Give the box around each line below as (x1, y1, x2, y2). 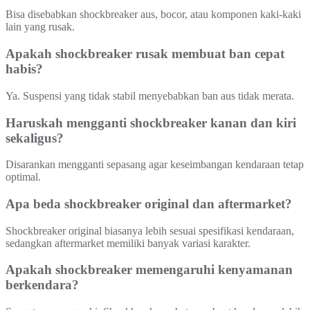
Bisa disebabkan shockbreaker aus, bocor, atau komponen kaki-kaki (6, 8, 301, 21)
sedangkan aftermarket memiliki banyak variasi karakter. (6, 237, 250, 249)
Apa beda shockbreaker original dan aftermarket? (6, 196, 292, 211)
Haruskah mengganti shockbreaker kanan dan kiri (6, 115, 296, 130)
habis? (6, 62, 43, 77)
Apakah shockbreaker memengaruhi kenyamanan (6, 262, 293, 277)
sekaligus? (6, 130, 64, 145)
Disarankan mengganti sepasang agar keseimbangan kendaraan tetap (6, 158, 304, 171)
